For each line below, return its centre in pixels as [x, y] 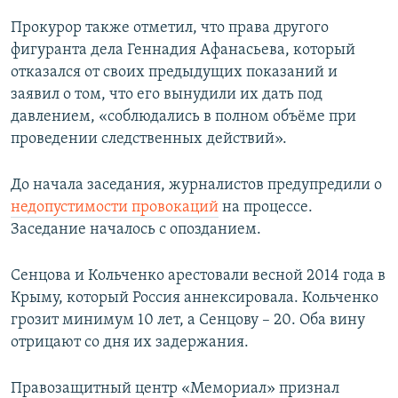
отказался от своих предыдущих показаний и [174, 73]
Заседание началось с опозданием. [136, 230]
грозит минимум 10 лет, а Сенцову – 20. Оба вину [188, 321]
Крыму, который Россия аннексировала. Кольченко [195, 298]
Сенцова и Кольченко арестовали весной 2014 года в [198, 276]
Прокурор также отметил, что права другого [170, 28]
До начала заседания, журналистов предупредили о [196, 186]
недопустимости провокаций [115, 208]
